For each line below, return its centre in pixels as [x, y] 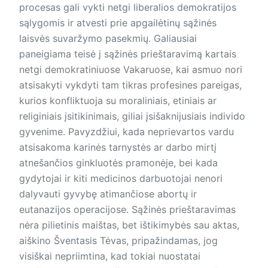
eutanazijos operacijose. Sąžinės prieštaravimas [127, 209]
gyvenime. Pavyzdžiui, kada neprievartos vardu [127, 132]
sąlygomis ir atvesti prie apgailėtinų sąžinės [118, 23]
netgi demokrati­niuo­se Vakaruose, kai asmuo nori [131, 69]
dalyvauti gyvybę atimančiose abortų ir [108, 194]
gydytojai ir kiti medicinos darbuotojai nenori [121, 178]
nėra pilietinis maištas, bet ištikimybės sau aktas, [129, 225]
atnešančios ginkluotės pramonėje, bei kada [118, 163]
